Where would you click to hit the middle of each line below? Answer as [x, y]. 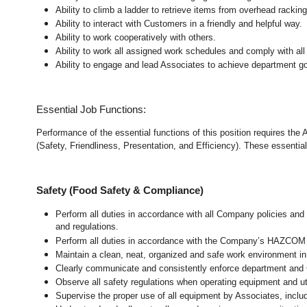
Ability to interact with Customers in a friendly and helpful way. [179, 23]
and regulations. [89, 227]
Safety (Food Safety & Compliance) [120, 190]
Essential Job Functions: [91, 109]
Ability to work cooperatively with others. [136, 37]
